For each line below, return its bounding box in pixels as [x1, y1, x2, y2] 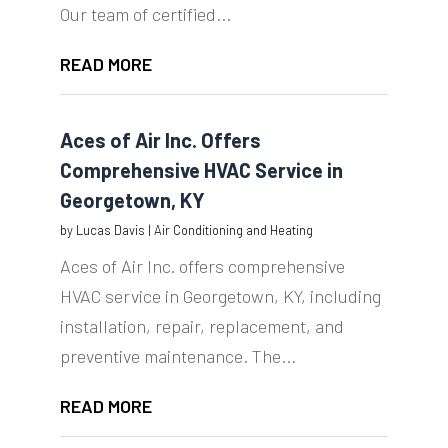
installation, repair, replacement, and [59, 315, 344, 338]
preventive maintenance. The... [59, 345, 296, 368]
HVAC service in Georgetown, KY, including [59, 285, 381, 308]
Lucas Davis [75, 222, 145, 239]
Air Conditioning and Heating [153, 222, 313, 239]
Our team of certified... [59, 3, 231, 26]
